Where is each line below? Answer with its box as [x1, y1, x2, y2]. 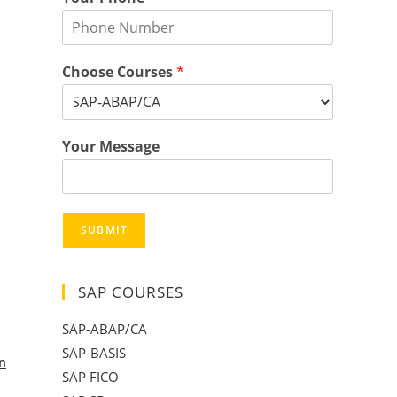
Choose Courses [62, 62, 176, 82]
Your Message [62, 136, 160, 156]
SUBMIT [81, 222, 128, 237]
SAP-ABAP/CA [62, 320, 147, 338]
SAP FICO [62, 368, 119, 385]
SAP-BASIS [62, 344, 126, 362]
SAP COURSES [78, 282, 183, 302]
